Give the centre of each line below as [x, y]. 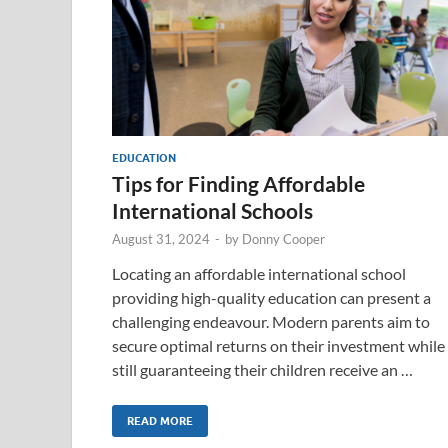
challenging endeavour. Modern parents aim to [271, 321]
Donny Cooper [283, 238]
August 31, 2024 [161, 238]
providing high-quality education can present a [271, 297]
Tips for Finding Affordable [238, 183]
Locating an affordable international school [259, 273]
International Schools [212, 210]
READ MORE [160, 420]
